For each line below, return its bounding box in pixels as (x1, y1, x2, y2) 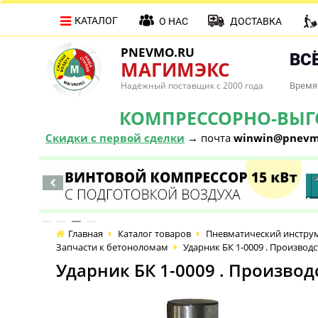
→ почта (185, 131, 234, 145)
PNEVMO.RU (121, 44, 194, 60)
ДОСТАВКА (230, 16, 282, 27)
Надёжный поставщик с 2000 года (121, 79, 263, 92)
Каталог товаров (118, 227, 191, 240)
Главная (68, 227, 103, 240)
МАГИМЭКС (121, 57, 230, 82)
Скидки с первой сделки (45, 131, 185, 145)
